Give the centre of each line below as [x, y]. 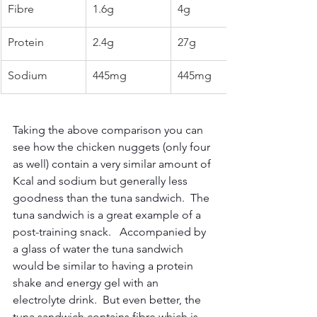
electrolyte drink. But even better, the [108, 300]
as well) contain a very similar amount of [113, 164]
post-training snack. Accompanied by [111, 232]
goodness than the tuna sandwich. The [113, 198]
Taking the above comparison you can [109, 130]
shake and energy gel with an [87, 283]
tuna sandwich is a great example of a [108, 215]
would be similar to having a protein [104, 266]
